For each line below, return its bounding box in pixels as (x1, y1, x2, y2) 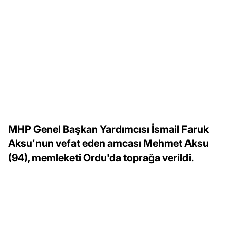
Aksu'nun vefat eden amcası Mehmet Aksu (8, 137, 209, 149)
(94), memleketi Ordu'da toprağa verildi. (8, 151, 194, 164)
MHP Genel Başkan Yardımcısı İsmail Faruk (8, 123, 209, 135)
